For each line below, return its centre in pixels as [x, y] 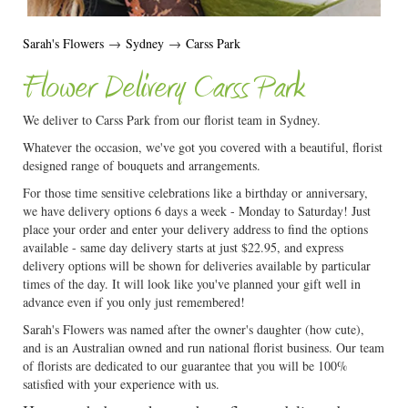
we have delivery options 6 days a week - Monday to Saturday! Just [197, 211]
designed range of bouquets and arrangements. [142, 165]
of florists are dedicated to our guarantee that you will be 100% [185, 366]
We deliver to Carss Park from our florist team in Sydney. [172, 120]
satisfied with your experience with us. [121, 384]
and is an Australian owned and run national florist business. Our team [204, 347]
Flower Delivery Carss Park [163, 89]
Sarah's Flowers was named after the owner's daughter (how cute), [194, 329]
